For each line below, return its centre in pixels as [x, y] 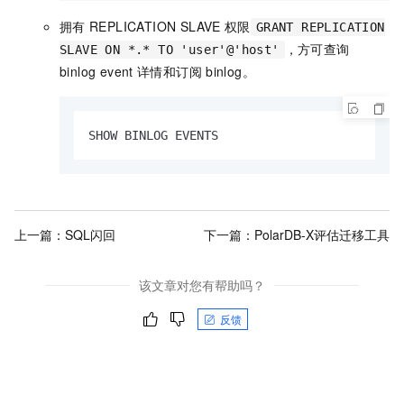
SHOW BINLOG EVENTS [153, 136]
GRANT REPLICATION [320, 28]
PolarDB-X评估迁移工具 [322, 234]
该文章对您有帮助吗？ [202, 285]
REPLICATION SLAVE [155, 27]
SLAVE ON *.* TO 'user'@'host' [170, 50]
